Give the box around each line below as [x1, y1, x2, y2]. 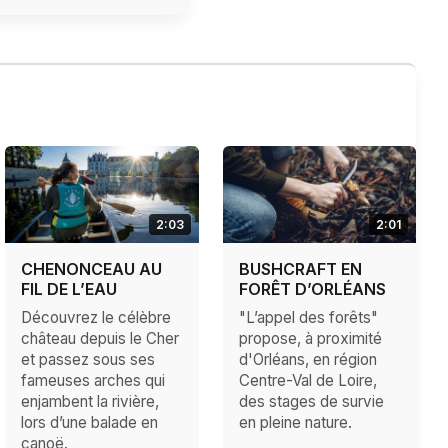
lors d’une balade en [21, 413, 159, 433]
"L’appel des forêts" [238, 308, 378, 328]
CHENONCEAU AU [21, 259, 163, 280]
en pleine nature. [238, 413, 352, 433]
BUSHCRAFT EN [238, 259, 362, 280]
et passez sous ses [21, 350, 156, 370]
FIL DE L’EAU [21, 279, 118, 300]
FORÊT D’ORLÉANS [238, 279, 386, 300]
